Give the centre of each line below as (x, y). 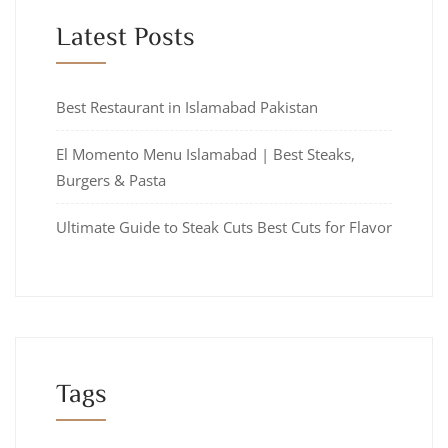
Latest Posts (125, 34)
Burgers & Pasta (111, 179)
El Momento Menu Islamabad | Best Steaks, (205, 153)
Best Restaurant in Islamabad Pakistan (187, 106)
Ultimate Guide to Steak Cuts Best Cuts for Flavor (224, 226)
